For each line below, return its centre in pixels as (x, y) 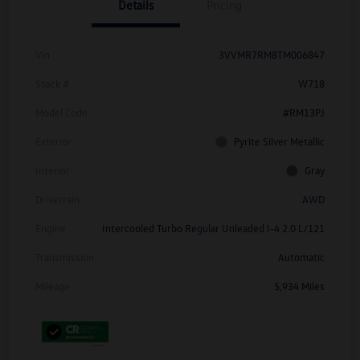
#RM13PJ (304, 112)
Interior (53, 170)
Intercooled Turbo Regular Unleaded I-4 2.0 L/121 (213, 228)
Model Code (61, 112)
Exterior (53, 141)
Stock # (52, 83)
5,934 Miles (299, 286)
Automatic (301, 257)
